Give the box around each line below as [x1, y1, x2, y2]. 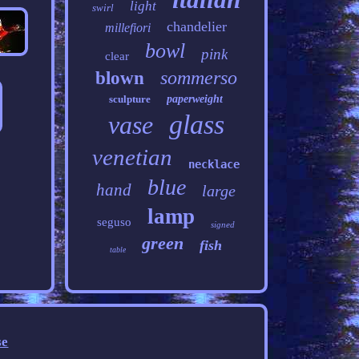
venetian [92, 144, 173, 170]
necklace [188, 158, 240, 171]
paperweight [167, 93, 224, 105]
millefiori [105, 21, 151, 34]
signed [211, 220, 236, 229]
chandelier [167, 18, 228, 34]
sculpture [109, 93, 151, 105]
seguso [97, 216, 132, 228]
